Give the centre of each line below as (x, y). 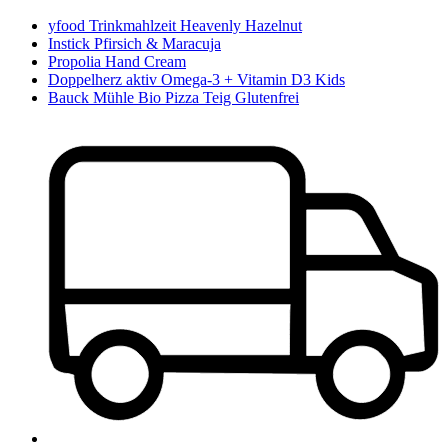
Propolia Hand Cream (117, 61)
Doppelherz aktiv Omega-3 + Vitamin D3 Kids (196, 79)
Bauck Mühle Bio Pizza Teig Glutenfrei (173, 97)
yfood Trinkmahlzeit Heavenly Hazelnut (175, 25)
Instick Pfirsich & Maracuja (134, 43)
